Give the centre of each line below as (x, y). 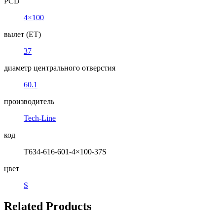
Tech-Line (40, 118)
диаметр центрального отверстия (60, 68)
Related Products (48, 206)
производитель (29, 101)
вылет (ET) (22, 34)
